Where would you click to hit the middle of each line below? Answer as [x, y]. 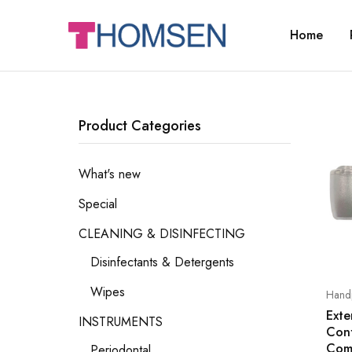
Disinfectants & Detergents [162, 262]
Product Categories [140, 126]
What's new [110, 174]
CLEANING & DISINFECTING [162, 234]
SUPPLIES [94, 65]
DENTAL [91, 53]
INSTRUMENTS [121, 322]
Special [98, 204]
